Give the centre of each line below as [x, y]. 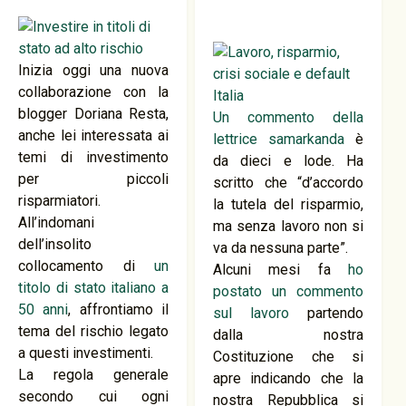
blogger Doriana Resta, [94, 114]
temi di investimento [94, 157]
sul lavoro [251, 313]
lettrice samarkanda [279, 139]
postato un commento [289, 291]
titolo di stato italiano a [94, 288]
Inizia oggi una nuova [94, 70]
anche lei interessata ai [94, 135]
